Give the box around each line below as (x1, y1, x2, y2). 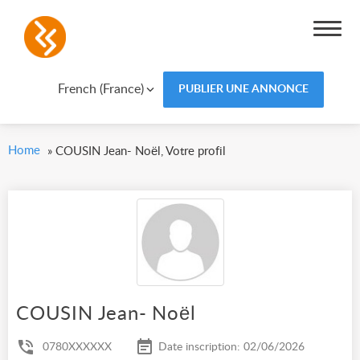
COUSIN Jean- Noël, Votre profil (55, 145, 226, 157)
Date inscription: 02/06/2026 (158, 342, 305, 354)
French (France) (57, 82, 144, 96)
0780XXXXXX (43, 342, 112, 354)
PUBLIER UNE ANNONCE (178, 84, 309, 95)
